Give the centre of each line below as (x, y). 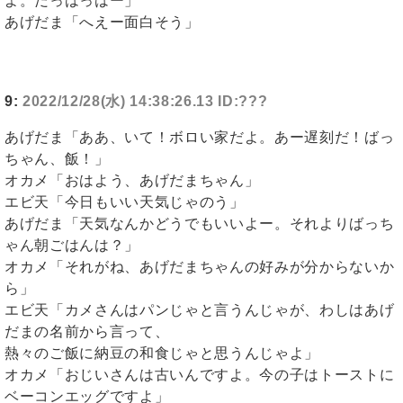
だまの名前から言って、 (87, 332)
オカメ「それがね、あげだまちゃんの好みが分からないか (200, 267)
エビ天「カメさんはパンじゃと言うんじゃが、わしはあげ (200, 310)
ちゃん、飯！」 (57, 159)
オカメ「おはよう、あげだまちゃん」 (132, 181)
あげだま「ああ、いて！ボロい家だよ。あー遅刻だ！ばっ (200, 138)
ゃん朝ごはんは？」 (72, 246)
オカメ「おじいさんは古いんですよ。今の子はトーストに (200, 375)
